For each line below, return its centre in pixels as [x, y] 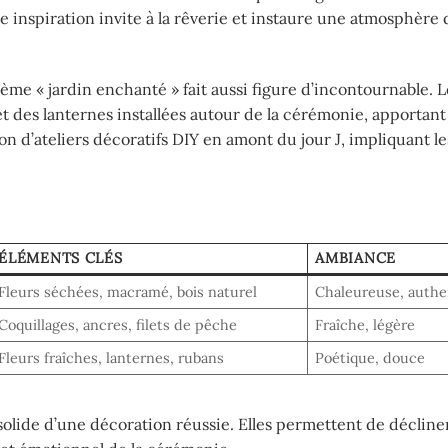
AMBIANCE [355, 258]
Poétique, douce [370, 358]
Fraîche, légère [365, 325]
